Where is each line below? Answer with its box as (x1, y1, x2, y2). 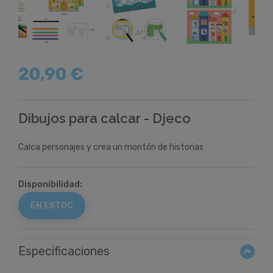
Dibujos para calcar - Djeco (18, 110, 191, 126)
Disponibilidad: (18, 179, 82, 190)
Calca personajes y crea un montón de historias (18, 142, 204, 152)
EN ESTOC (30, 200, 73, 211)
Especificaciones (18, 244, 110, 258)
